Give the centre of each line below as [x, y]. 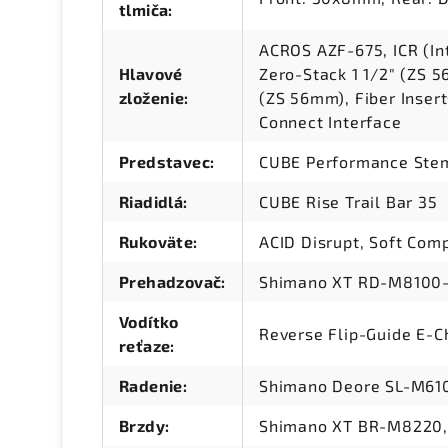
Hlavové [151, 74]
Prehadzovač [170, 282]
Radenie [151, 386]
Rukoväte [156, 242]
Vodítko [149, 322]
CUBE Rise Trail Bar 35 [348, 202]
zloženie [152, 98]
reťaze [145, 346]
